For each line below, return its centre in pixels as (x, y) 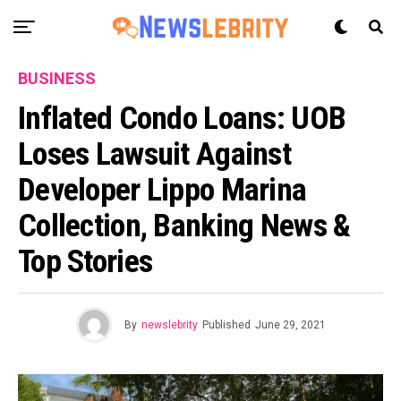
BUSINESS (57, 78)
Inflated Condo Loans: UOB (182, 118)
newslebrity (169, 325)
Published (226, 325)
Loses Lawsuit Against (154, 154)
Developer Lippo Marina (162, 190)
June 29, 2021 (290, 325)
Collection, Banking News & (184, 226)
